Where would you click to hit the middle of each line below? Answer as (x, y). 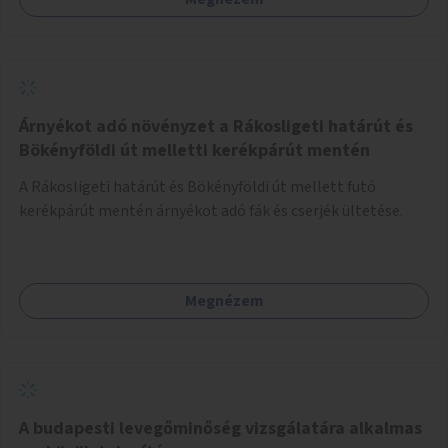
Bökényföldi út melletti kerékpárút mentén (194, 150)
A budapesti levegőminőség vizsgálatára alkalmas (220, 428)
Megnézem (224, 300)
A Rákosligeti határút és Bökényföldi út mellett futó (197, 186)
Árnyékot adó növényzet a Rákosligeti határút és (216, 126)
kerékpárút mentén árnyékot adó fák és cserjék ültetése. (211, 210)
